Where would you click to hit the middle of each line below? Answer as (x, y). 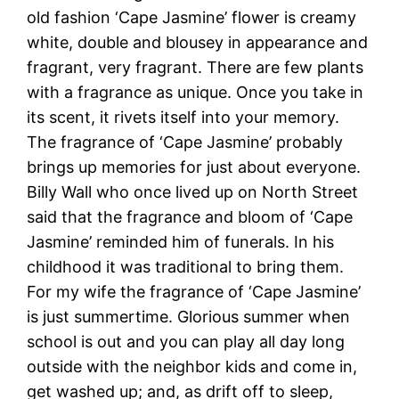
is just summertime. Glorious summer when (189, 316)
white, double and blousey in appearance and (198, 42)
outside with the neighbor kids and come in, (192, 366)
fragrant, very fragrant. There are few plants (195, 67)
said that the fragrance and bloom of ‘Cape (190, 216)
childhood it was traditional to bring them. (186, 266)
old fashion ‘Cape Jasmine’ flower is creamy (192, 17)
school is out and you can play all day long (186, 341)
